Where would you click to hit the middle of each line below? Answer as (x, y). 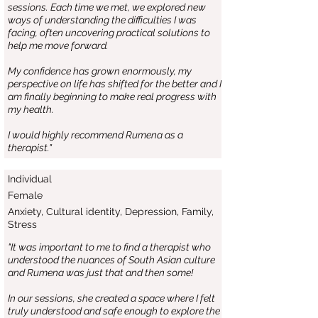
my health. (31, 109)
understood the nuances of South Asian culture (111, 260)
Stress (22, 224)
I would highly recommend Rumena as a (95, 135)
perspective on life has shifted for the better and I (115, 84)
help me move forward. (58, 45)
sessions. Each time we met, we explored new (107, 7)
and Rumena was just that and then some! (100, 273)
